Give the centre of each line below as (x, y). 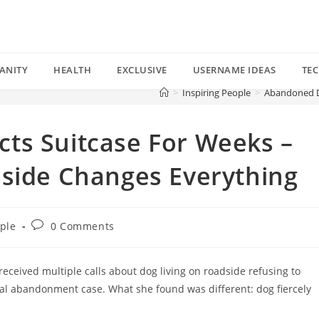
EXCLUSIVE (142, 70)
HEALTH (72, 70)
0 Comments (82, 226)
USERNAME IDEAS (234, 70)
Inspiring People (216, 93)
